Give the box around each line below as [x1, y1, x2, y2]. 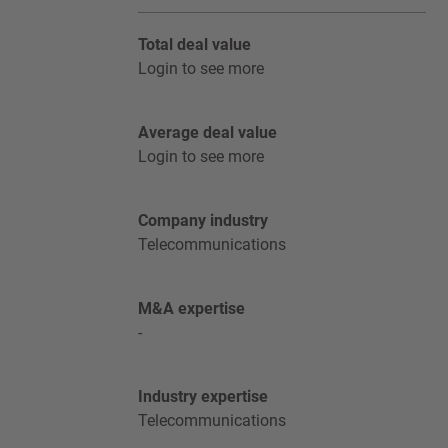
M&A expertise [137, 299, 245, 318]
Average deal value [137, 123, 277, 142]
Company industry [137, 211, 268, 230]
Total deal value [137, 35, 251, 54]
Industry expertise [137, 387, 268, 406]
